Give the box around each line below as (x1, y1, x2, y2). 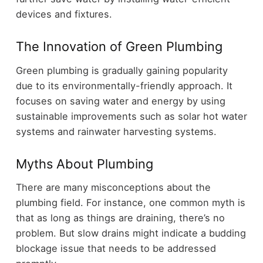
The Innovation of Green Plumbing (15, 39, 222, 55)
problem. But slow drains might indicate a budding (15, 227, 246, 239)
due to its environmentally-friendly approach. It (15, 79, 232, 92)
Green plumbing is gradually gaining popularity (15, 64, 228, 76)
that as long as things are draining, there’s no (15, 211, 225, 224)
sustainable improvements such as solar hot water (15, 110, 247, 122)
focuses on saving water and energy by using (15, 95, 225, 107)
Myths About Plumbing (15, 156, 153, 171)
